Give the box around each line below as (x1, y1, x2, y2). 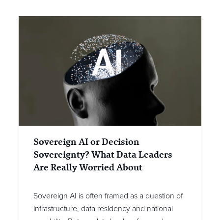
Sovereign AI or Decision (33, 135, 139, 149)
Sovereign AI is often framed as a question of (33, 191, 183, 201)
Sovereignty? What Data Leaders (33, 148, 172, 162)
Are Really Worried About (33, 161, 142, 174)
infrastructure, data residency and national (33, 204, 173, 214)
